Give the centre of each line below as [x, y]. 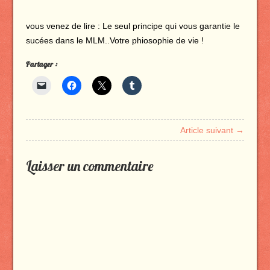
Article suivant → [212, 130]
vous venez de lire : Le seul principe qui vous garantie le [133, 26]
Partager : [41, 64]
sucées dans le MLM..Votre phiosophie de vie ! [115, 40]
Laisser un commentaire [89, 166]
